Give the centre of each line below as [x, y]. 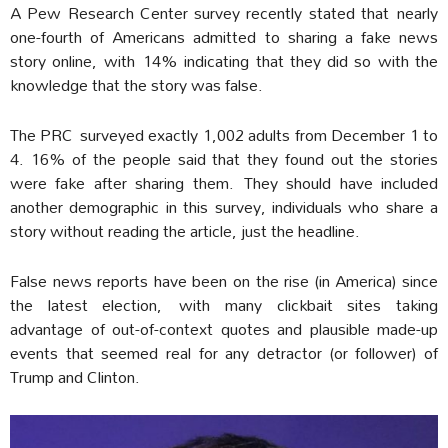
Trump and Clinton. [75, 377]
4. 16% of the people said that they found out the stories [224, 159]
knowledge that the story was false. [136, 85]
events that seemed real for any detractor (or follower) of [224, 353]
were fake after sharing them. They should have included [224, 183]
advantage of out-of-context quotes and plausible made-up [224, 329]
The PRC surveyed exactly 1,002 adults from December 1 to [224, 135]
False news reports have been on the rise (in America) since [224, 281]
